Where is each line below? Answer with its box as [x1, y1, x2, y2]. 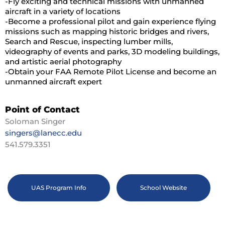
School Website [140, 183, 187, 191]
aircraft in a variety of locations [5, 6, 121, 16]
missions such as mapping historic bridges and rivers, [5, 26, 209, 36]
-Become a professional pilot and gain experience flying [5, 16, 216, 26]
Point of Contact [5, 104, 80, 115]
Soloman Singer [5, 116, 65, 126]
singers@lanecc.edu [5, 128, 82, 138]
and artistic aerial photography [5, 56, 122, 66]
